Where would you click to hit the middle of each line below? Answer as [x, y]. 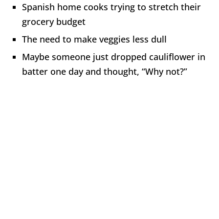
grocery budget [54, 21]
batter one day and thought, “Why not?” [105, 71]
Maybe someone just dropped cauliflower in [114, 56]
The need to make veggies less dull [94, 39]
